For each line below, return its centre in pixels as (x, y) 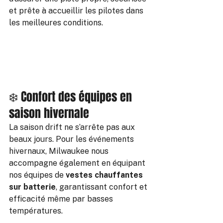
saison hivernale (49, 113)
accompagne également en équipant (78, 163)
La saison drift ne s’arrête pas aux (73, 127)
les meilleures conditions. (56, 23)
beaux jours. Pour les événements (72, 139)
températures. (36, 211)
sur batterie (32, 187)
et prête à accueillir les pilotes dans (77, 11)
